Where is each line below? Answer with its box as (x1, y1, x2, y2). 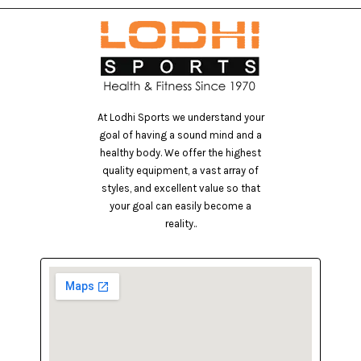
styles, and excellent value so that (101, 181, 260, 194)
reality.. (164, 217, 197, 230)
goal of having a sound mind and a (99, 128, 262, 141)
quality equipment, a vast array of (102, 164, 259, 176)
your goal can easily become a (110, 199, 251, 212)
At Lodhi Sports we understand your (97, 110, 264, 123)
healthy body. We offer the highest (100, 146, 261, 159)
